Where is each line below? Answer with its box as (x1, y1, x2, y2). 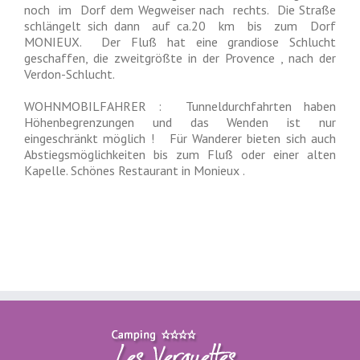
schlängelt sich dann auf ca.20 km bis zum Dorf (24, 18, 336, 34)
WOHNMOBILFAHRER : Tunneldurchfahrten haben (24, 98, 336, 114)
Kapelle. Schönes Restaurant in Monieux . (24, 162, 245, 178)
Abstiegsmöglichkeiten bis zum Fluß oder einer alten (24, 146, 336, 162)
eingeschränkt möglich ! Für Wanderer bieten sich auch (24, 130, 336, 146)
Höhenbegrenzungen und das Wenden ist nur (24, 114, 336, 130)
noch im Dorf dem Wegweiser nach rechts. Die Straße (24, 2, 336, 18)
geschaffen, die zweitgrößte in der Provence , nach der (24, 50, 336, 66)
